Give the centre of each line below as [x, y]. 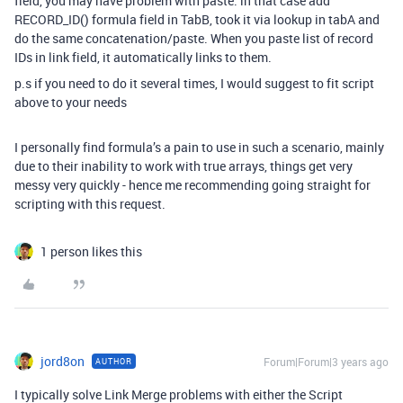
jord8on [63, 361]
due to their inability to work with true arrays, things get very [184, 166]
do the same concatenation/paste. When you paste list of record [194, 38]
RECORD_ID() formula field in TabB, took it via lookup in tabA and [197, 19]
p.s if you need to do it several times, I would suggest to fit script [194, 83]
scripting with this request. [90, 203]
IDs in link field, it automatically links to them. [143, 57]
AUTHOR [114, 361]
